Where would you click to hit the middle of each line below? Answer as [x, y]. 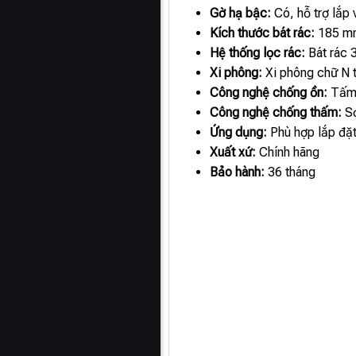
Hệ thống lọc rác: [258, 53]
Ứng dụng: [239, 133]
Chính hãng [288, 153]
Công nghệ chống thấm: [276, 113]
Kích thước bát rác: [263, 33]
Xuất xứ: [233, 153]
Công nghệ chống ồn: [269, 93]
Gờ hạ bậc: [241, 14]
